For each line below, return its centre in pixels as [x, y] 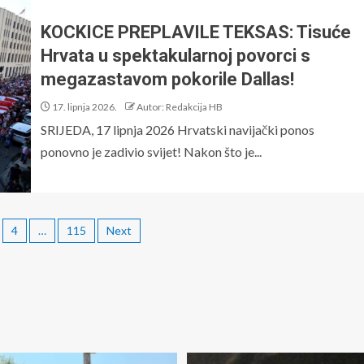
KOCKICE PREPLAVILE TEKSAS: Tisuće [196, 32]
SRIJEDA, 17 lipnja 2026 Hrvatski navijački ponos [178, 129]
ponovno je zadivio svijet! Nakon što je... [151, 151]
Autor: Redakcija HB [180, 106]
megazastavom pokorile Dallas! [167, 79]
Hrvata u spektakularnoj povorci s [175, 55]
